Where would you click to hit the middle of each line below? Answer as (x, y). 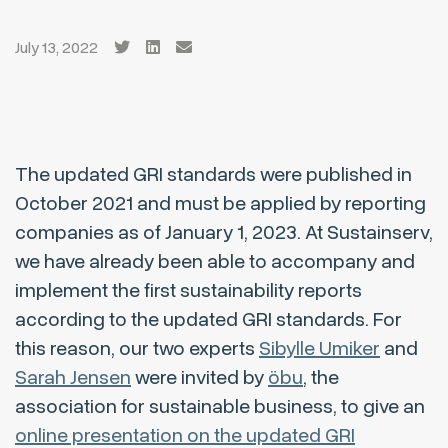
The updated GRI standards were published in (213, 175)
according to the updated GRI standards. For (208, 320)
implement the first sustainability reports (188, 291)
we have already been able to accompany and (215, 262)
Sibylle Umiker (319, 349)
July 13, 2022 (56, 48)
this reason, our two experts (137, 349)
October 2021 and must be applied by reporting (220, 204)
